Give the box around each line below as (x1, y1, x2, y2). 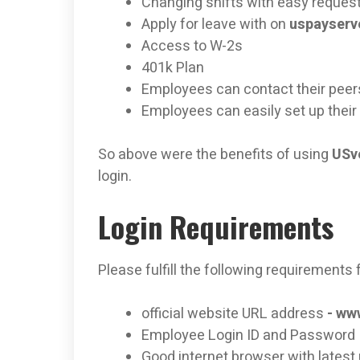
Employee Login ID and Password (141, 325, 355, 347)
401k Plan (141, 57, 204, 80)
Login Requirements (98, 205, 333, 248)
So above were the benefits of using (98, 144, 332, 166)
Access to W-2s (141, 35, 243, 58)
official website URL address (141, 303, 327, 325)
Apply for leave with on (141, 14, 289, 36)
